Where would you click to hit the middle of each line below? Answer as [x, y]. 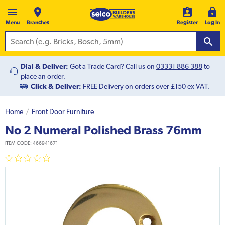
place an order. [43, 77]
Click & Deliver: [56, 87]
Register [187, 22]
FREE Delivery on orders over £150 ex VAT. [146, 87]
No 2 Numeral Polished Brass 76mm [103, 130]
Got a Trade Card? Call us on [113, 67]
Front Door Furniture [63, 112]
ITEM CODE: [19, 143]
